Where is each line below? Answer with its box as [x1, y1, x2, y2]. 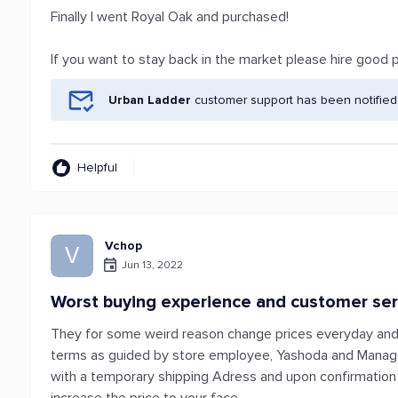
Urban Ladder [108, 92, 192, 107]
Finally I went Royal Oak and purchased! [51, 8, 290, 26]
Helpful [77, 160, 118, 175]
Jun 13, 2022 [122, 258, 184, 272]
